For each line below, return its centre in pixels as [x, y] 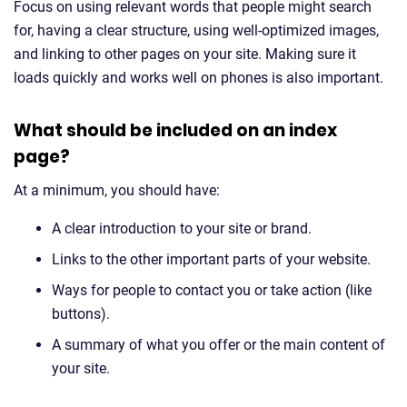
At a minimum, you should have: [117, 190]
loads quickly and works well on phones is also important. [199, 78]
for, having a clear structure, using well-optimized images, [196, 30]
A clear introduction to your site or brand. [182, 228]
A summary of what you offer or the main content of [218, 345]
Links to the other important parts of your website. [211, 259]
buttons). [81, 314]
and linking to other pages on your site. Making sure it [185, 54]
